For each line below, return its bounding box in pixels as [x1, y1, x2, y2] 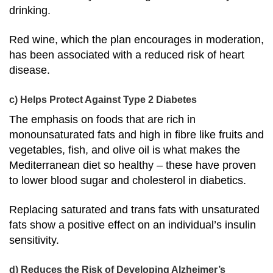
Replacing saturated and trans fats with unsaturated [9, 203, 260, 216]
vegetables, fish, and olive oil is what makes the [9, 144, 240, 157]
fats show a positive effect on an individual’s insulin [9, 218, 256, 231]
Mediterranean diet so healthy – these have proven [9, 159, 256, 172]
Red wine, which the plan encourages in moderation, [9, 34, 264, 46]
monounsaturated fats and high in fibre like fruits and [9, 129, 264, 141]
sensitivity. [9, 233, 59, 246]
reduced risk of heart [144, 49, 244, 62]
